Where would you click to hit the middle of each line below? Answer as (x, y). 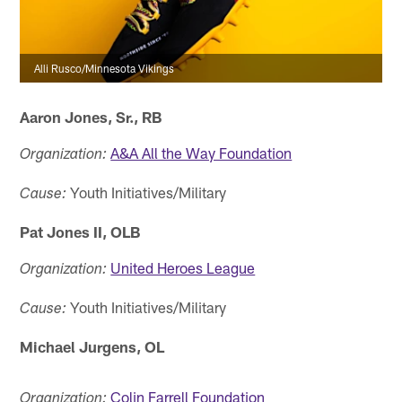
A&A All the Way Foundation (201, 152)
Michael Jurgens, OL (92, 346)
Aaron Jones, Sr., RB (91, 116)
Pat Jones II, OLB (80, 231)
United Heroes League (183, 267)
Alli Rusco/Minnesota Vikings (105, 68)
